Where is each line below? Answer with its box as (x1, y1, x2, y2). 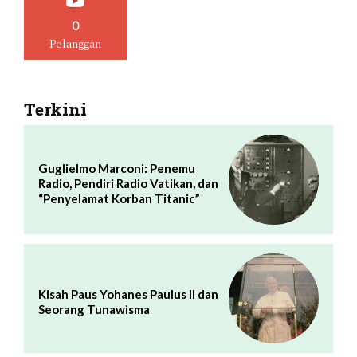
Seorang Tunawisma (38, 302, 150, 317)
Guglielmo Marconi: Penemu (38, 161, 195, 176)
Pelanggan (49, 36, 102, 52)
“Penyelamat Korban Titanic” (38, 191, 200, 206)
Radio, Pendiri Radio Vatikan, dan (38, 176, 218, 191)
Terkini (24, 98, 87, 121)
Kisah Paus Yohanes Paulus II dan (38, 287, 218, 302)
